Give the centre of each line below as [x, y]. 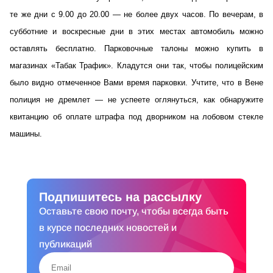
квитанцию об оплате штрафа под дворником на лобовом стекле [136, 117]
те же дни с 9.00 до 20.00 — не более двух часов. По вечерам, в [136, 14]
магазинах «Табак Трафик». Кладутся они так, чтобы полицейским [136, 66]
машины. [26, 134]
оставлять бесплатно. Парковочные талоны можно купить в [136, 48]
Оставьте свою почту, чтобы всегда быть [134, 211]
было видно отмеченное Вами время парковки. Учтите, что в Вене [136, 83]
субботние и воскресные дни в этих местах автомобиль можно [136, 31]
